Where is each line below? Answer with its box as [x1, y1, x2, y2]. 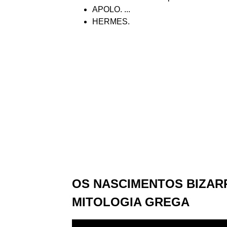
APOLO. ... [92, 5, 130, 14]
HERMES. [92, 17, 130, 26]
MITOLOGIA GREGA [72, 195, 190, 209]
